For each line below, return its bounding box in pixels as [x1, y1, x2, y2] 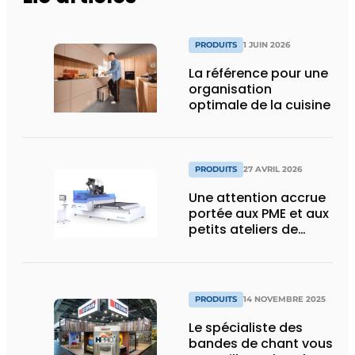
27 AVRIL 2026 [243, 164, 302, 175]
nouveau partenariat [189, 252, 323, 271]
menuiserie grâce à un [189, 236, 331, 255]
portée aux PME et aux [189, 204, 329, 223]
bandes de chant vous [189, 334, 333, 353]
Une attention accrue [189, 189, 326, 208]
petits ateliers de [189, 220, 298, 239]
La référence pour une [189, 63, 328, 82]
